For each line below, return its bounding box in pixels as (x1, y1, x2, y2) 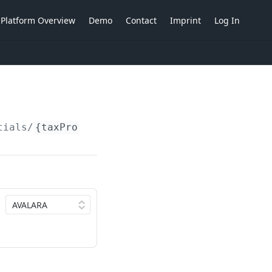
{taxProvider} (35, 121, 114, 133)
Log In (214, 14, 240, 26)
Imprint (170, 14, 201, 26)
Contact (126, 14, 157, 26)
